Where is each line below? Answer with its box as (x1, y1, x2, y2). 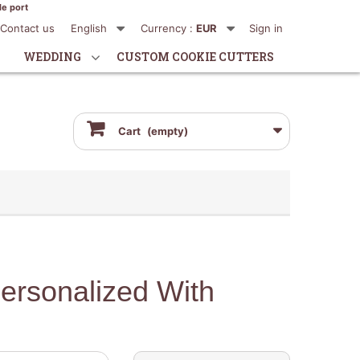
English (71, 22, 107, 35)
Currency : (141, 22, 193, 35)
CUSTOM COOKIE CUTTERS (117, 49, 274, 64)
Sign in (249, 22, 283, 35)
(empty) (146, 125, 188, 137)
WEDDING (23, 49, 81, 64)
